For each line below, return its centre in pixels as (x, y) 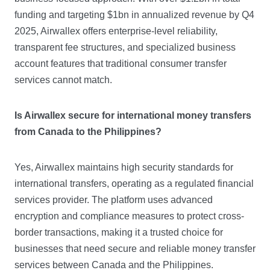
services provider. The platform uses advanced (114, 200)
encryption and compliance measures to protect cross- (129, 216)
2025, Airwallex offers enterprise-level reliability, (116, 31)
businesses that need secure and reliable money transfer (135, 249)
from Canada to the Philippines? (88, 132)
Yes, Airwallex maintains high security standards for (124, 167)
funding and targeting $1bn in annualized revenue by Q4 (134, 15)
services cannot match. (63, 80)
